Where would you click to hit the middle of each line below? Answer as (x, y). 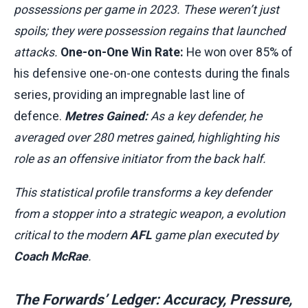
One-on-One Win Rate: (122, 53)
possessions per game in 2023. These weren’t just (146, 10)
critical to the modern (72, 235)
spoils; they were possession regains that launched (150, 31)
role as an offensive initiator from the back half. (140, 159)
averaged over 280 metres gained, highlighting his (146, 138)
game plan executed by (215, 235)
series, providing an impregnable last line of (130, 95)
